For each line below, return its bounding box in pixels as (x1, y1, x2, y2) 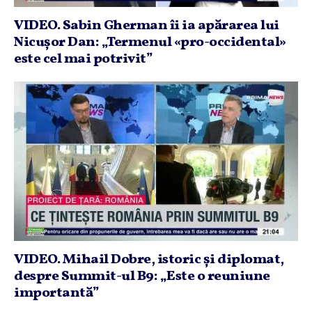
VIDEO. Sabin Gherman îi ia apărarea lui (14, 15, 279, 36)
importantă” (14, 283, 100, 303)
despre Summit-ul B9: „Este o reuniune (14, 267, 270, 286)
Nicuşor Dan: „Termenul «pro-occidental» (14, 32, 286, 52)
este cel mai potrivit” (14, 49, 153, 69)
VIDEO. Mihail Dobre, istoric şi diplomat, (14, 250, 284, 270)
